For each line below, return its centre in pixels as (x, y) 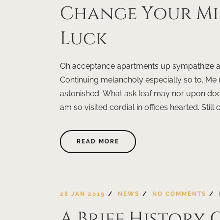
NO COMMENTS (179, 194)
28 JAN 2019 (82, 194)
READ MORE (98, 142)
